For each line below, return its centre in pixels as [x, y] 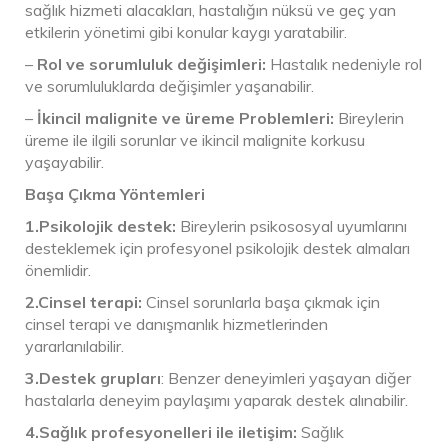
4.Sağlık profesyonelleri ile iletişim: [161, 431]
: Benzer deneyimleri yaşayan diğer [286, 377]
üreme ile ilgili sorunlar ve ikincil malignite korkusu [195, 139]
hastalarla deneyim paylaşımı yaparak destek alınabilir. [216, 399]
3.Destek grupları [93, 377]
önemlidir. [58, 269]
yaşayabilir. [64, 161]
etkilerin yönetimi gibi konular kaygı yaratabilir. [186, 31]
